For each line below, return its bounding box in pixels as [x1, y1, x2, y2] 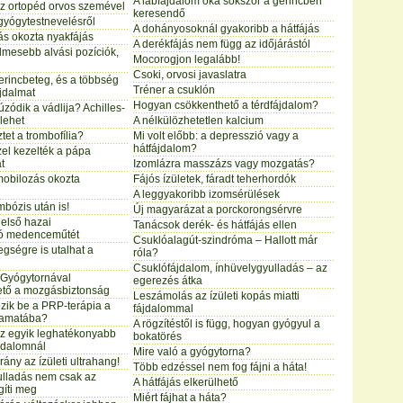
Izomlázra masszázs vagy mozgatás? [133, 157, 315, 170]
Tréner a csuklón [133, 84, 215, 96]
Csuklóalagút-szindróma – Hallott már [133, 234, 318, 246]
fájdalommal [133, 302, 193, 315]
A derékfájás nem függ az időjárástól [133, 38, 310, 50]
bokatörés [133, 330, 182, 343]
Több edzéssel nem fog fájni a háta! [133, 361, 307, 373]
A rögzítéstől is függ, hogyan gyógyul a [133, 318, 320, 330]
